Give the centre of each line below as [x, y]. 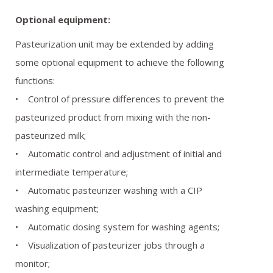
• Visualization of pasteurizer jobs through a [110, 245]
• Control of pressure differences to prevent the [120, 99]
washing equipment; [57, 208]
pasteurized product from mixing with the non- [113, 117]
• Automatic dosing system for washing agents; [117, 227]
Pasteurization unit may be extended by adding [115, 44]
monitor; [33, 263]
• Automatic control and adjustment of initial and [119, 154]
